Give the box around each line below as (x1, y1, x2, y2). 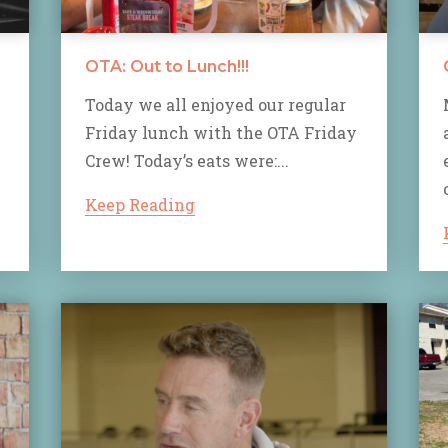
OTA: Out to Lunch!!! (85, 57, 249, 77)
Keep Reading (85, 194, 195, 216)
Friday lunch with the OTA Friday (85, 122, 357, 144)
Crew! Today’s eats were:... (85, 150, 289, 172)
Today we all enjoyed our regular (85, 94, 346, 116)
